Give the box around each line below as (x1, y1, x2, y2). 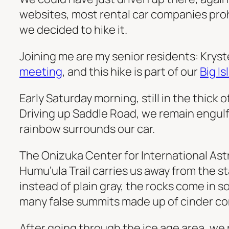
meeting (19, 64, 62, 80)
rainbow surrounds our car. (19, 121, 155, 137)
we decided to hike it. (19, 22, 127, 38)
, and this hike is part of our (62, 64, 200, 80)
